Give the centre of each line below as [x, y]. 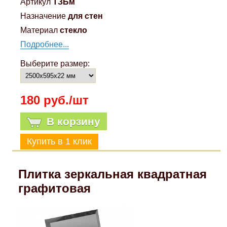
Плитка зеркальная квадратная [112, 174]
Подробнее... [45, 44]
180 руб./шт [55, 100]
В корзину [74, 121]
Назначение [43, 16]
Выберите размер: [55, 63]
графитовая [54, 188]
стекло [74, 30]
